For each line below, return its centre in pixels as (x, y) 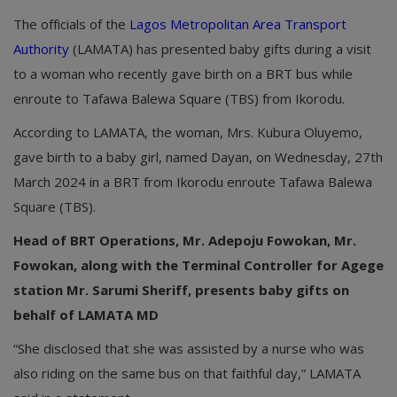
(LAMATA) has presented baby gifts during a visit (220, 48)
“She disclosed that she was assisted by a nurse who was (189, 348)
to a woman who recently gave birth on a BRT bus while (183, 73)
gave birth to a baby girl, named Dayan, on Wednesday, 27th (198, 156)
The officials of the (71, 23)
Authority (41, 48)
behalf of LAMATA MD (86, 314)
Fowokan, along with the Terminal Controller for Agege (198, 265)
